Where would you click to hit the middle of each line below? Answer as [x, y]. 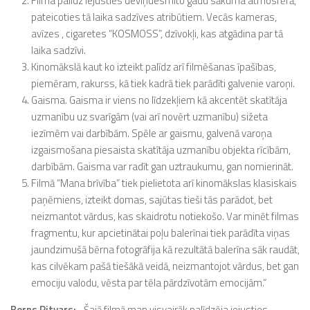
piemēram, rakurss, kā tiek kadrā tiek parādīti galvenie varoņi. [163, 83]
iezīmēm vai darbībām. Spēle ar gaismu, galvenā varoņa [152, 133]
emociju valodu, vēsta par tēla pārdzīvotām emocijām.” [149, 283]
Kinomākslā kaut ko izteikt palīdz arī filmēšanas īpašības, [154, 67]
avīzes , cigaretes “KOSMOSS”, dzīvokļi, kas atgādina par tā [157, 34]
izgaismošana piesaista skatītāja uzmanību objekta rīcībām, [161, 150]
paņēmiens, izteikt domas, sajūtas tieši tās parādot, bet [152, 200]
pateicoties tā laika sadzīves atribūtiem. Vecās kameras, [154, 17]
